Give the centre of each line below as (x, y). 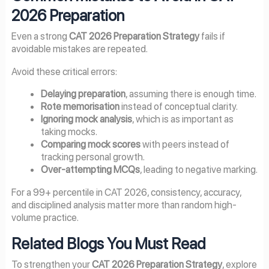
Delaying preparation (83, 94)
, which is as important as (183, 119)
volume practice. (45, 217)
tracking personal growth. (93, 157)
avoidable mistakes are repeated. (79, 49)
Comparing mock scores (91, 144)
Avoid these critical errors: (64, 71)
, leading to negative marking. (199, 170)
